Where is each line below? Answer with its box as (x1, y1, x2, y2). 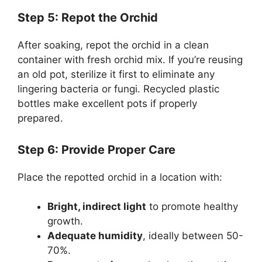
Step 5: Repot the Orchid (18, 11, 158, 25)
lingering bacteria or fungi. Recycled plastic (18, 83, 219, 95)
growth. (47, 215, 83, 227)
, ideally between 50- (143, 230, 243, 242)
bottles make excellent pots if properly (18, 98, 197, 110)
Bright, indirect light (47, 201, 146, 213)
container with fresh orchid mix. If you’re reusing (18, 54, 243, 66)
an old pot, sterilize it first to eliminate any (18, 68, 215, 81)
